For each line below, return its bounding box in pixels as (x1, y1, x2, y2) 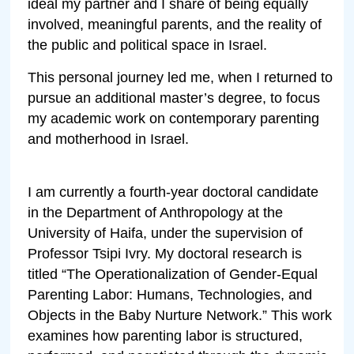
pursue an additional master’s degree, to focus (28, 89, 321, 106)
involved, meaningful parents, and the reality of (28, 16, 322, 32)
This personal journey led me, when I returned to (28, 69, 333, 85)
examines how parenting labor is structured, (28, 327, 303, 344)
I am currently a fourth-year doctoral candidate (28, 183, 319, 200)
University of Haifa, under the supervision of (28, 224, 303, 241)
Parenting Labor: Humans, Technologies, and (28, 286, 313, 303)
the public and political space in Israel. (28, 36, 268, 53)
